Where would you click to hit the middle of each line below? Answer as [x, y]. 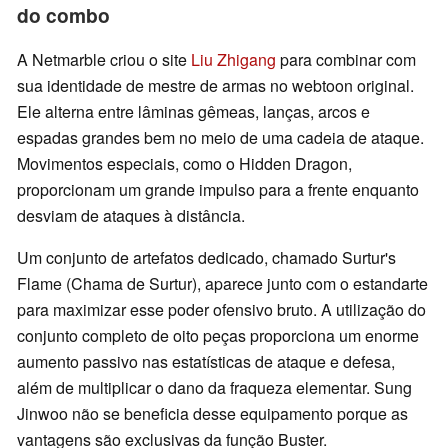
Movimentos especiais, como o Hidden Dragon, [184, 164]
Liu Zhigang [233, 60]
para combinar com [346, 60]
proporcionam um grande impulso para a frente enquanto [218, 190]
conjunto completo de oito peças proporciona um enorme [218, 336]
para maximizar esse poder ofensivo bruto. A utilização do [221, 310]
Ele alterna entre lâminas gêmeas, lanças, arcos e [193, 112]
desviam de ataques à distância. [131, 216]
